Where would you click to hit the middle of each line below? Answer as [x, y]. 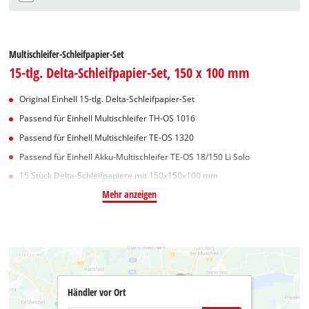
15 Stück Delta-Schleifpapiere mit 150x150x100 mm [119, 176]
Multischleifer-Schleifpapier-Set [67, 54]
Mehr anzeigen [130, 195]
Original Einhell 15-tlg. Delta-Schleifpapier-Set [107, 99]
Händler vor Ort [97, 292]
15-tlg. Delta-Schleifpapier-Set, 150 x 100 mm [130, 73]
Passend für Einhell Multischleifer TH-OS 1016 [108, 119]
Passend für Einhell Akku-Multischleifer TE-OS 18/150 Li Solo [135, 157]
